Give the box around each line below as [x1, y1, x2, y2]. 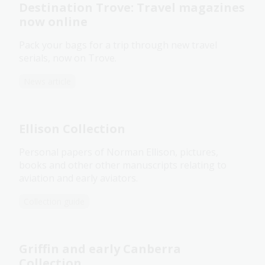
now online [19, 14, 88, 30]
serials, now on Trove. [19, 51, 117, 65]
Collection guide [24, 196, 85, 208]
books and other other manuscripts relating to [19, 159, 227, 172]
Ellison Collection [19, 121, 125, 137]
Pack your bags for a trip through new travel [19, 38, 217, 52]
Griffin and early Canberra [19, 241, 181, 257]
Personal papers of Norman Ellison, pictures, [19, 146, 218, 159]
